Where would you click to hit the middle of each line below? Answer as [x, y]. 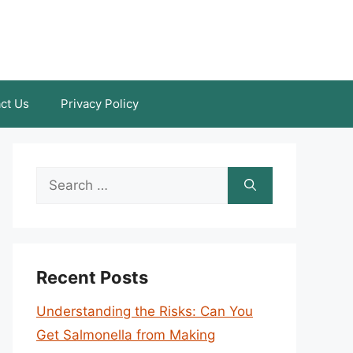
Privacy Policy [100, 104]
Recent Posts [92, 277]
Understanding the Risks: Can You [145, 311]
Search [58, 178]
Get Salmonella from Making [126, 335]
